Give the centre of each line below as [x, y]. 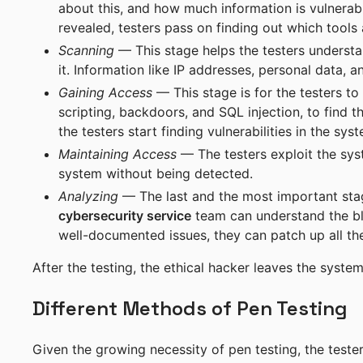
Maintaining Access [117, 154]
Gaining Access [105, 93]
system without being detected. [156, 174]
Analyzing [88, 196]
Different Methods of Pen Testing [190, 309]
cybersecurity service [125, 216]
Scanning [86, 51]
